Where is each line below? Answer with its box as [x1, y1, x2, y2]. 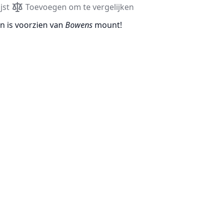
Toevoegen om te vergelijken [25, 1, 134, 12]
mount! [95, 19, 122, 30]
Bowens [65, 19, 93, 30]
